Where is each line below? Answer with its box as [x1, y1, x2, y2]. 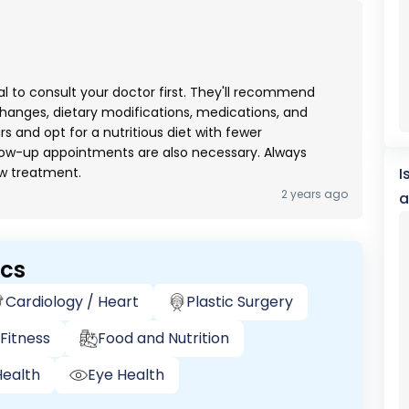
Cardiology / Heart [5, 291, 139, 312]
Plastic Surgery [186, 291, 293, 312]
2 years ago [280, 186, 348, 202]
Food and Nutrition [98, 328, 229, 349]
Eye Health [88, 364, 164, 385]
